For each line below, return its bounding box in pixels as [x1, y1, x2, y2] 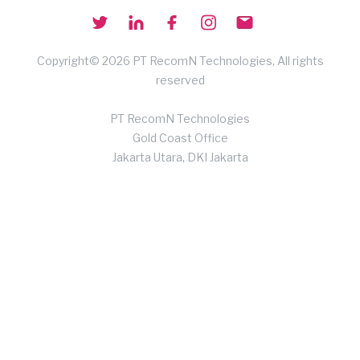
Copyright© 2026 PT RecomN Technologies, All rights [36, 53, 324, 67]
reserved [155, 72, 205, 87]
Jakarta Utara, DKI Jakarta [112, 149, 248, 164]
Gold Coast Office [132, 130, 228, 145]
